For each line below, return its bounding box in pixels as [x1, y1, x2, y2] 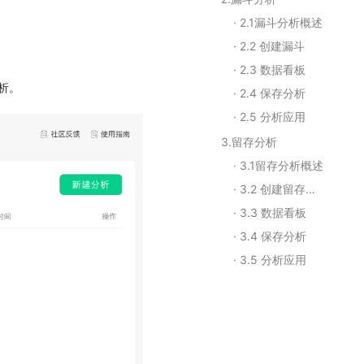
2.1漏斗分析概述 [240, 15, 323, 29]
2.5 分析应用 [240, 110, 305, 123]
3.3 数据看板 [240, 206, 306, 219]
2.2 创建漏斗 [240, 39, 305, 53]
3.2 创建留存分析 [240, 182, 305, 196]
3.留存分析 [221, 135, 277, 149]
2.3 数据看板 [240, 63, 305, 76]
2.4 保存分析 [240, 86, 305, 100]
